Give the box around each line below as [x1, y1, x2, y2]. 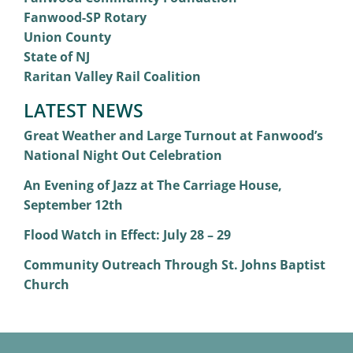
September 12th [23, 196, 123, 214]
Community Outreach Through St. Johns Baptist [23, 256, 325, 274]
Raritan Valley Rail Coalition [23, 68, 201, 86]
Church [23, 276, 69, 294]
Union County [23, 28, 111, 46]
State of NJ [23, 48, 90, 66]
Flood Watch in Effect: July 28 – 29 [23, 226, 231, 244]
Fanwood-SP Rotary [23, 9, 147, 27]
